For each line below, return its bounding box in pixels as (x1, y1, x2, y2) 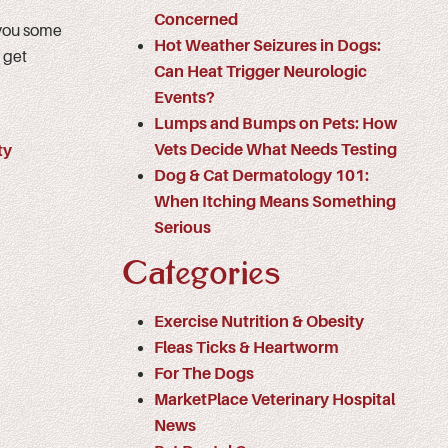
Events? (154, 88, 215, 107)
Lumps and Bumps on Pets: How (154, 114, 397, 133)
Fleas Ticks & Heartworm (154, 338, 339, 357)
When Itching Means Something (154, 192, 396, 211)
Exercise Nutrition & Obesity (154, 312, 364, 331)
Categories (122, 257, 281, 291)
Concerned (154, 10, 238, 29)
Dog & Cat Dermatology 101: (154, 166, 369, 185)
